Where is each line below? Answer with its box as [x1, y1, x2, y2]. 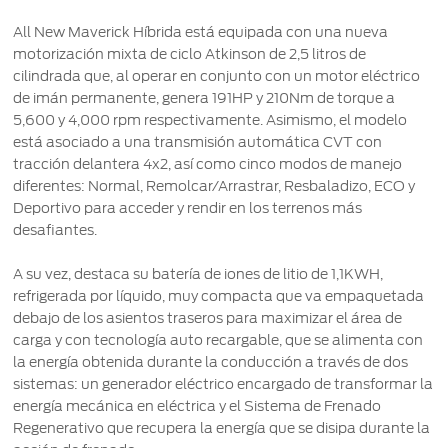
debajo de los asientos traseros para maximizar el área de [13, 310, 403, 327]
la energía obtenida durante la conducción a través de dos [13, 354, 409, 371]
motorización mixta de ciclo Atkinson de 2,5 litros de [13, 46, 367, 63]
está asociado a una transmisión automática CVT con [13, 134, 383, 151]
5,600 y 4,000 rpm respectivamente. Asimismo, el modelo [13, 112, 408, 129]
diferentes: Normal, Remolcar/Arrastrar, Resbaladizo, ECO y [13, 178, 416, 195]
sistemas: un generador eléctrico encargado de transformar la [13, 376, 434, 393]
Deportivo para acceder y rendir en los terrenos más [13, 200, 363, 217]
